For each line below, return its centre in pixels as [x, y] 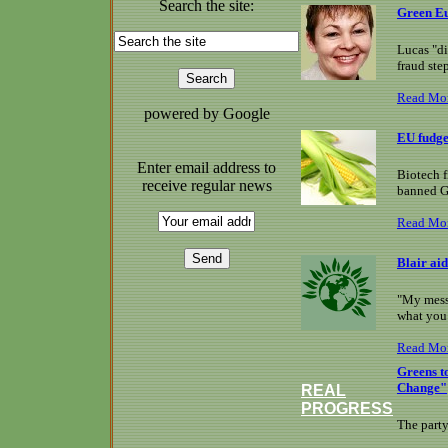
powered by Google [206, 113]
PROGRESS [347, 408]
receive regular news [206, 185]
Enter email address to [206, 167]
